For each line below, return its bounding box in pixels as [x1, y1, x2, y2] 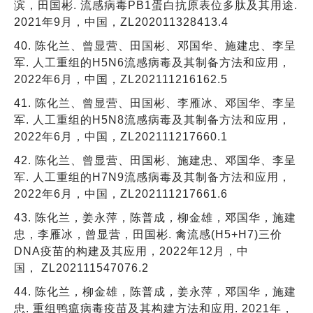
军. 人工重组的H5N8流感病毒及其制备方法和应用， [14, 113, 291, 126]
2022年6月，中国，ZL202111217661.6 [14, 187, 228, 200]
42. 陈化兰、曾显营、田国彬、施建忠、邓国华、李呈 [14, 154, 296, 166]
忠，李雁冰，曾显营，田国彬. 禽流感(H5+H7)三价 [14, 228, 282, 240]
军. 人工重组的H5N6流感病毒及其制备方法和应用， [14, 56, 291, 68]
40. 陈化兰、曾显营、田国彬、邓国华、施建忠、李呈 [14, 39, 296, 52]
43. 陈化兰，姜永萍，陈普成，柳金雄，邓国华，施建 [14, 211, 296, 224]
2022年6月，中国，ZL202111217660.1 [14, 130, 228, 143]
